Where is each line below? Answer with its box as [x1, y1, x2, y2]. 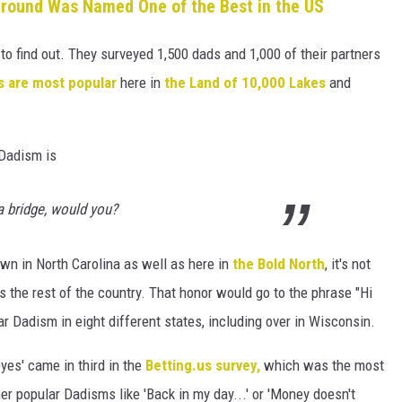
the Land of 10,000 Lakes [164, 73, 329, 92]
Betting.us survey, [145, 355, 260, 374]
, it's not [325, 254, 371, 273]
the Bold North [232, 254, 325, 273]
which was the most [260, 355, 384, 374]
